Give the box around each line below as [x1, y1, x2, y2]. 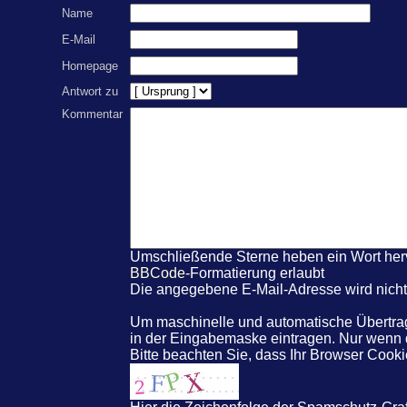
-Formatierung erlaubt [185, 264, 324, 281]
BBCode [130, 264, 185, 281]
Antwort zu [62, 84, 118, 98]
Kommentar [62, 106, 123, 121]
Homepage [62, 58, 118, 73]
